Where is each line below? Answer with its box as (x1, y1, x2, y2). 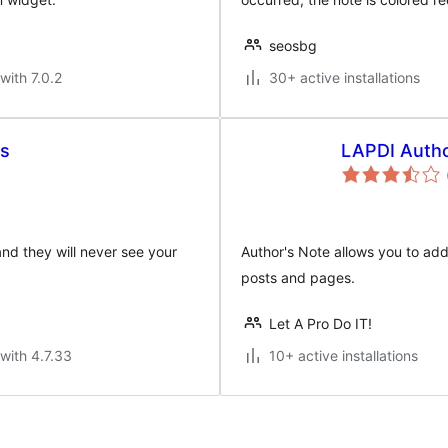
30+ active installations (269, 69, 420, 86)
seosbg (269, 37, 317, 54)
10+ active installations (269, 347, 418, 364)
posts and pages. (241, 269, 355, 286)
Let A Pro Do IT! (269, 315, 372, 332)
